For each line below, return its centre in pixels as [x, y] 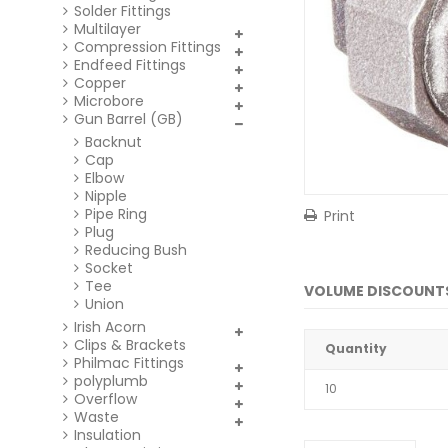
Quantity [356, 349]
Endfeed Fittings [130, 65]
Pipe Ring [116, 214]
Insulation [107, 435]
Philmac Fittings [129, 363]
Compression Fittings [147, 47]
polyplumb [111, 381]
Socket [109, 268]
